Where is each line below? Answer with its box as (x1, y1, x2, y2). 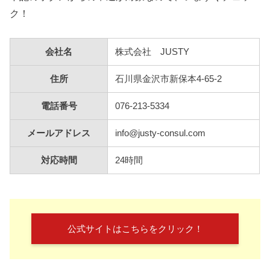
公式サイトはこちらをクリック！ (67, 224, 203, 234)
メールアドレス (27, 128, 91, 138)
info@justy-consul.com (115, 128, 206, 138)
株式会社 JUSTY (115, 46, 190, 57)
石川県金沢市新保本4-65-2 (115, 74, 222, 84)
